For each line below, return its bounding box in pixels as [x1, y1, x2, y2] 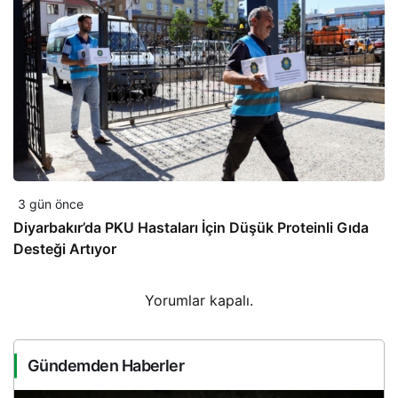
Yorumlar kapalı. [145, 291, 253, 310]
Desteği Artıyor [13, 240, 116, 259]
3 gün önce [18, 196, 84, 212]
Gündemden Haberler [28, 356, 185, 376]
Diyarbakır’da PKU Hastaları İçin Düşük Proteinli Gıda [13, 219, 369, 237]
